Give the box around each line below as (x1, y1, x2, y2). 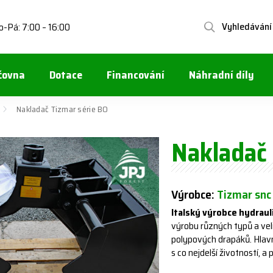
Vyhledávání (222, 18, 272, 34)
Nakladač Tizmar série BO (16, 102, 108, 116)
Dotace (49, 66, 82, 83)
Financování (107, 66, 165, 83)
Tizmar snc (217, 185, 272, 204)
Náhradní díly (189, 66, 254, 83)
